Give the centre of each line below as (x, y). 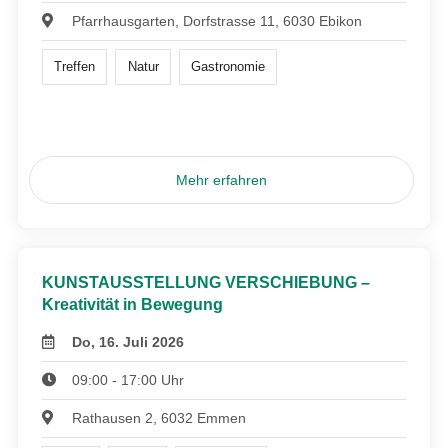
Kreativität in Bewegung (132, 305)
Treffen (75, 67)
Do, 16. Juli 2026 (128, 342)
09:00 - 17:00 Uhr (128, 380)
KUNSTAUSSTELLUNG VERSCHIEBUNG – (206, 283)
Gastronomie (227, 67)
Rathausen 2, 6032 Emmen (159, 418)
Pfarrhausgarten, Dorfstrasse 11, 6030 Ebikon (217, 21)
